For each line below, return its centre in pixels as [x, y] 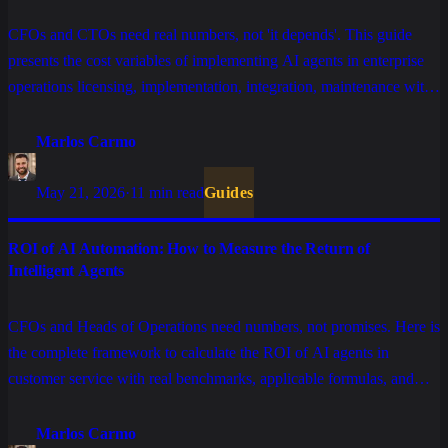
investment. [44, 139]
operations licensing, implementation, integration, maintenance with [220, 87]
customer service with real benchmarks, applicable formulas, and [211, 379]
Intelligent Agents [66, 271]
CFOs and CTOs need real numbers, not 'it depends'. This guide [210, 35]
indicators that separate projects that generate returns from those [207, 405]
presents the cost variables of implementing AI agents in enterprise [216, 61]
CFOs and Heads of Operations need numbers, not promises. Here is [224, 327]
